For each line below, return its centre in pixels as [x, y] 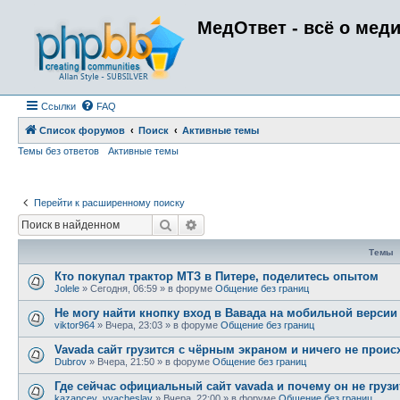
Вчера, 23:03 [134, 325]
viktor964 [75, 325]
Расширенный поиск [258, 224]
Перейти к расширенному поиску [109, 203]
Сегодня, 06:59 [124, 288]
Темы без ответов [58, 151]
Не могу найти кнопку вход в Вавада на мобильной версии [226, 312]
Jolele [67, 288]
